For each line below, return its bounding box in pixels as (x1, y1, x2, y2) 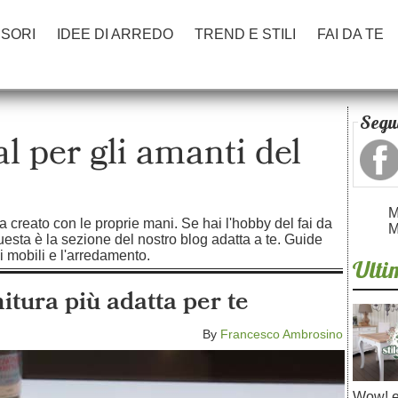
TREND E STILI (195, 27, 296, 42)
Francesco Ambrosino (220, 327, 343, 341)
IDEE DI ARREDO (57, 27, 173, 42)
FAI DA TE (317, 27, 384, 42)
